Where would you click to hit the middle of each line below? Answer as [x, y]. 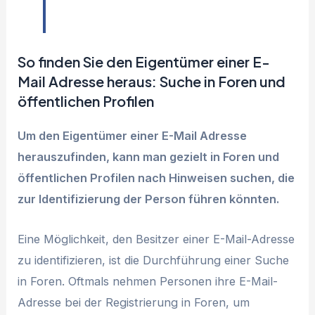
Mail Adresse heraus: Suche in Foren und [152, 82]
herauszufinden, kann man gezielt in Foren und [149, 157]
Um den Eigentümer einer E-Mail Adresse [133, 136]
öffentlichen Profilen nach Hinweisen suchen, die [156, 178]
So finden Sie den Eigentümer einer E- [144, 62]
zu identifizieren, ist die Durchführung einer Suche [154, 260]
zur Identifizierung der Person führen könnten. [149, 199]
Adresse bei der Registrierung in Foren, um [134, 302]
